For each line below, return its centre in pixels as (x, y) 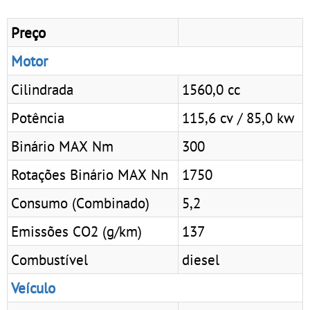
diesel (201, 259)
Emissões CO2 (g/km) (76, 231)
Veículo (33, 288)
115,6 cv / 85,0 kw (238, 117)
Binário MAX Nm (62, 146)
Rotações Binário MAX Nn (90, 174)
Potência (38, 117)
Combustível (49, 259)
